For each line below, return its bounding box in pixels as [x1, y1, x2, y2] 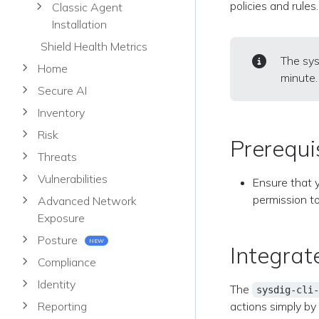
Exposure [38, 211, 85, 226]
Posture [38, 233, 80, 248]
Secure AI [38, 83, 87, 98]
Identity [38, 277, 75, 292]
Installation [52, 17, 107, 32]
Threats [38, 150, 77, 164]
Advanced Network [38, 194, 137, 209]
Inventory [38, 105, 85, 120]
